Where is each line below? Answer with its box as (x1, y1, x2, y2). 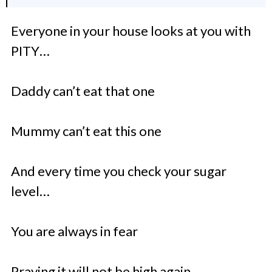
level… (11, 182, 50, 199)
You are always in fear (11, 222, 138, 239)
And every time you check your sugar (11, 162, 226, 179)
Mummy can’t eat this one (11, 122, 161, 139)
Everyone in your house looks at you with (11, 22, 251, 39)
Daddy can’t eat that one (11, 82, 155, 99)
